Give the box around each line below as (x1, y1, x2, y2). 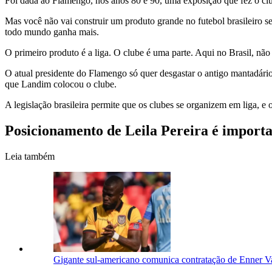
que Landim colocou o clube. (5, 79, 117, 90)
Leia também (5, 151, 55, 162)
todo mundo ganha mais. (5, 27, 99, 38)
